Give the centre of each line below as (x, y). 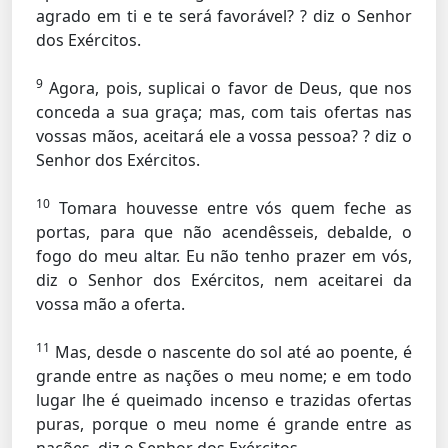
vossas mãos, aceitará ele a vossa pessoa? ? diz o (224, 136)
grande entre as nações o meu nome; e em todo (224, 376)
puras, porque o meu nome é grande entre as (224, 424)
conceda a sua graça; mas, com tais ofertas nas (224, 112)
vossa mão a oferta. (110, 304)
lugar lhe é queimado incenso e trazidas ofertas (224, 400)
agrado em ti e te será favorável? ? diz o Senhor (224, 16)
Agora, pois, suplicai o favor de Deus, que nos (227, 88)
